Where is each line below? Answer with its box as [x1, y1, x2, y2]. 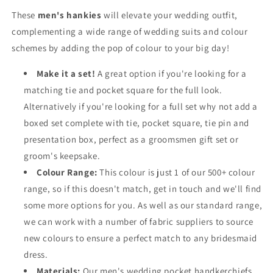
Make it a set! [37, 68, 97, 80]
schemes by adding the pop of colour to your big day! [12, 42, 230, 54]
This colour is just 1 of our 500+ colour [97, 166, 255, 179]
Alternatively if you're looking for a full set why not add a [24, 101, 258, 113]
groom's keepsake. [24, 150, 102, 162]
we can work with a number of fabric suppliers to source [24, 216, 254, 228]
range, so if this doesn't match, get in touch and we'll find [24, 183, 262, 195]
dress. [24, 249, 48, 261]
